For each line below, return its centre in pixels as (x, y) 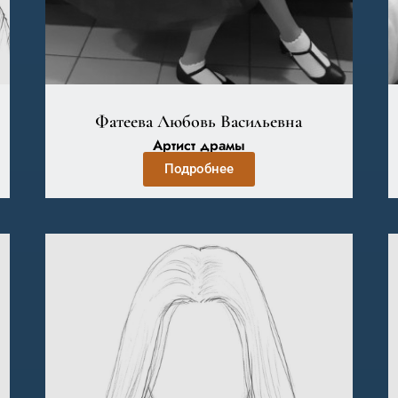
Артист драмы (199, 145)
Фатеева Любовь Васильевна (199, 122)
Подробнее (199, 169)
